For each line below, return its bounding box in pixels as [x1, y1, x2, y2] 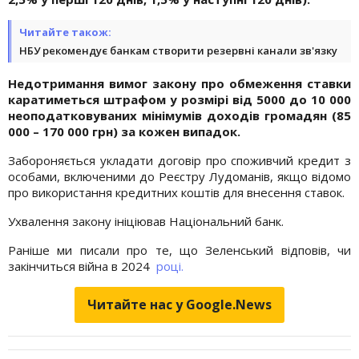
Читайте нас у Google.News [87, 295, 272, 313]
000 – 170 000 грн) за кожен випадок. [8, 123, 240, 139]
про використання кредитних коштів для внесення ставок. [8, 184, 345, 200]
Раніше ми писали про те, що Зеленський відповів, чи [8, 241, 351, 258]
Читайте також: [19, 24, 111, 39]
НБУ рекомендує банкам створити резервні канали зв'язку [19, 42, 337, 58]
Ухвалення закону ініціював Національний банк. [8, 212, 284, 229]
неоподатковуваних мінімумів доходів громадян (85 [8, 107, 351, 123]
